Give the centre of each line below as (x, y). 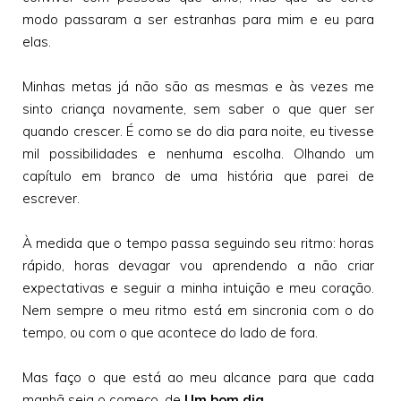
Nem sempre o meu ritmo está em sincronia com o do (198, 310)
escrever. (51, 198)
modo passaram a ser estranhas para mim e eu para (198, 19)
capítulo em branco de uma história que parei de (198, 175)
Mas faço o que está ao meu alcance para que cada (198, 377)
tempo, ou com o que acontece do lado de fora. (170, 332)
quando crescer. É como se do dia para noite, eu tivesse (198, 131)
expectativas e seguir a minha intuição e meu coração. (198, 287)
